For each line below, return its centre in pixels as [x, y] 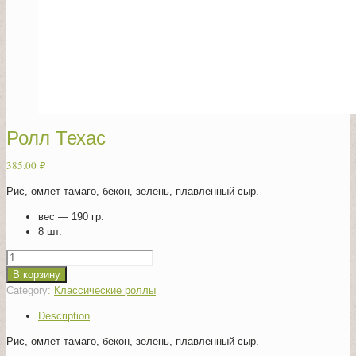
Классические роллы [105, 290]
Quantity [25, 256]
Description [64, 316]
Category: [30, 290]
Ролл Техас [56, 137]
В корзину [37, 275]
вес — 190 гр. [71, 217]
